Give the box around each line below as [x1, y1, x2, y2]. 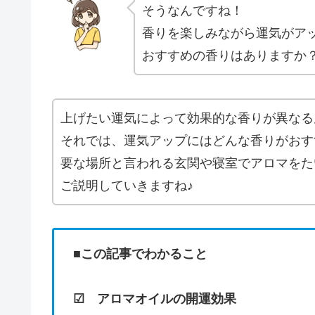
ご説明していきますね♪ [60, 178, 193, 193]
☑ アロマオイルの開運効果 [73, 292, 236, 307]
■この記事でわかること [73, 247, 207, 262]
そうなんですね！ [142, 4, 243, 18]
